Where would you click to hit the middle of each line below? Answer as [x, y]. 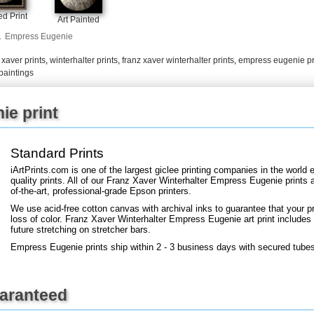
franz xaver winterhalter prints [178, 60]
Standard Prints [57, 153]
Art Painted [78, 19]
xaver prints [23, 60]
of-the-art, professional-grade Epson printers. [101, 191]
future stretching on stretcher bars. [81, 229]
